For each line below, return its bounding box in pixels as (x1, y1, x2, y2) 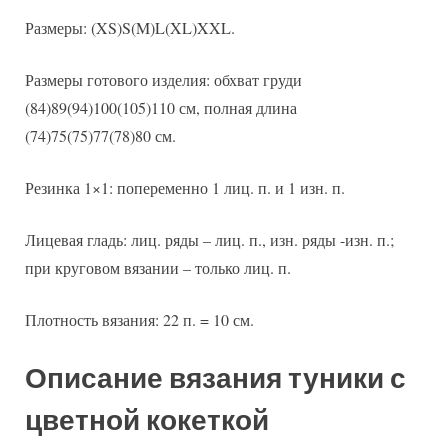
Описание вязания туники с (25, 362, 406, 396)
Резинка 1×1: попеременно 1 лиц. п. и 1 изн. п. (25, 177, 345, 199)
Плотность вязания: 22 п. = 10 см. (25, 309, 254, 331)
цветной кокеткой (25, 404, 269, 438)
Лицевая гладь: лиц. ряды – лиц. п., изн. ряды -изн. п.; (25, 229, 394, 251)
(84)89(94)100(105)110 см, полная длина (25, 97, 297, 119)
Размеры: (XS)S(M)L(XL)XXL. (25, 17, 235, 39)
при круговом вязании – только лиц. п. (25, 257, 291, 279)
